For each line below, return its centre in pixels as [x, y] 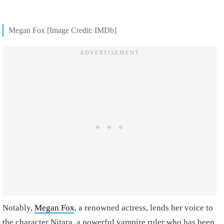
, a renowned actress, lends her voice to [144, 208]
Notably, [18, 208]
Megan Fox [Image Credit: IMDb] [62, 30]
